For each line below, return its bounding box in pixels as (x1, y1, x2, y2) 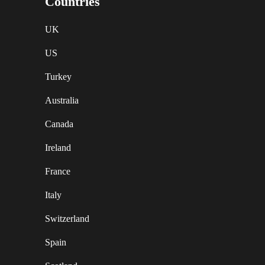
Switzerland (45, 214, 89, 224)
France (45, 166, 70, 176)
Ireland (45, 143, 71, 153)
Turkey (45, 72, 72, 82)
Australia (45, 95, 79, 105)
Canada (45, 119, 73, 129)
